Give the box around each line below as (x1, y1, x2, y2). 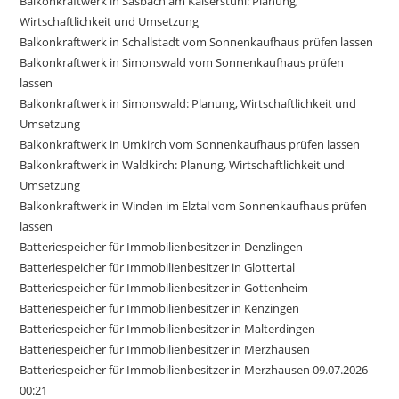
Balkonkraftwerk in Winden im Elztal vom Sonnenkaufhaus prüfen (20, 197, 368, 214)
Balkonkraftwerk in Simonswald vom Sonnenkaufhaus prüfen (20, 53, 345, 70)
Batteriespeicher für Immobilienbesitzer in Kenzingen (20, 299, 300, 316)
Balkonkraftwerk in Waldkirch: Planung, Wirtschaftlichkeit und (20, 156, 346, 173)
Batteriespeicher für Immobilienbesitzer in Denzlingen (20, 238, 304, 255)
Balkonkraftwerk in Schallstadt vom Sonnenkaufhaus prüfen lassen (20, 33, 374, 50)
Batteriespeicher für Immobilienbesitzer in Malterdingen (20, 320, 316, 337)
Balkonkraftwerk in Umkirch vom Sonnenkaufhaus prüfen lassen (20, 135, 361, 152)
